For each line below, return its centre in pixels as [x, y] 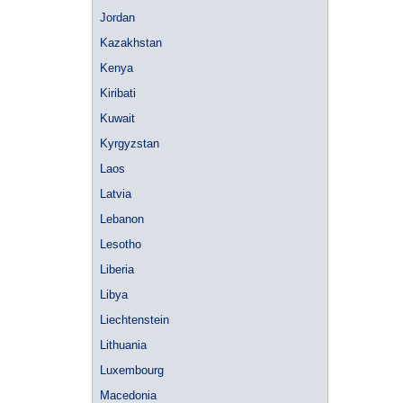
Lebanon [122, 219]
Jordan [117, 18]
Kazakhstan [131, 43]
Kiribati [118, 93]
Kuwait [117, 118]
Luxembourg [132, 370]
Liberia [117, 269]
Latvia [116, 194]
